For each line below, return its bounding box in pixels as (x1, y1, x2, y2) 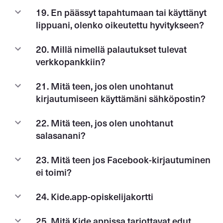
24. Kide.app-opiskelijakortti (36, 189, 153, 203)
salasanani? (36, 128, 86, 142)
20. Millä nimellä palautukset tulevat (36, 42, 187, 56)
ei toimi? (36, 165, 72, 179)
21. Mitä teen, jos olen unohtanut (36, 79, 173, 93)
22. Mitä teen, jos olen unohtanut (36, 115, 173, 129)
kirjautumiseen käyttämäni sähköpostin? (36, 91, 206, 105)
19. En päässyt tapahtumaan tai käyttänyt (36, 5, 207, 19)
